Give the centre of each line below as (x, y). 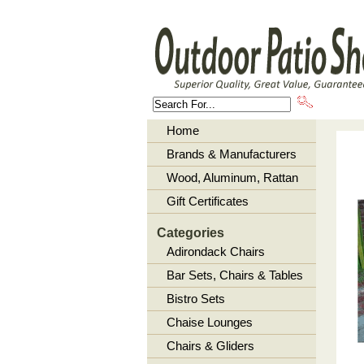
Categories (190, 233)
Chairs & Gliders (210, 346)
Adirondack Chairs (215, 251)
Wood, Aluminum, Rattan (232, 178)
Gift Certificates (207, 201)
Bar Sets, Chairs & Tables (234, 275)
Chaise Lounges (209, 322)
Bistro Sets (195, 299)
